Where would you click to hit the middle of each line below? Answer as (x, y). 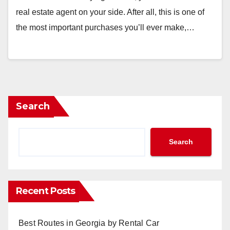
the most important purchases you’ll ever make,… (105, 28)
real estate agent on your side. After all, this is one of (110, 12)
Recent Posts (46, 191)
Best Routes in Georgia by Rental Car (89, 223)
